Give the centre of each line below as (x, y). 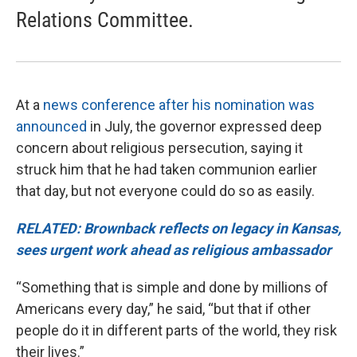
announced (51, 126)
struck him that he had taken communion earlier (167, 169)
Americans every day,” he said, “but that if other (163, 308)
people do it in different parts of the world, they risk (177, 330)
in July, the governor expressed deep (204, 126)
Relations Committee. (105, 20)
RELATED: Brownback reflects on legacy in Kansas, (178, 228)
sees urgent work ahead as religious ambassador (174, 249)
